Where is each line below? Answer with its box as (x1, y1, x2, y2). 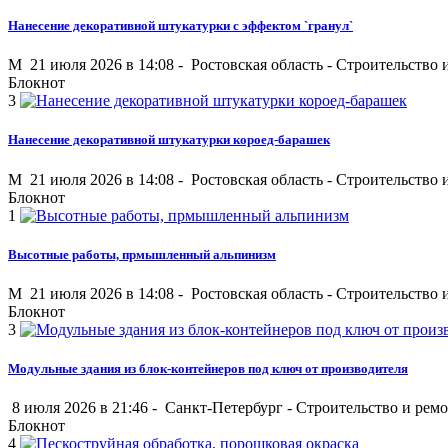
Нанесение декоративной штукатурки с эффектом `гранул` (8, 18, 353, 34)
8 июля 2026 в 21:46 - (8, 399, 161, 417)
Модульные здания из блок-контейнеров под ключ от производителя (8, 361, 408, 377)
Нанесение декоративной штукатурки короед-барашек (8, 132, 330, 148)
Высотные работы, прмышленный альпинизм (8, 246, 276, 262)
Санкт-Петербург (161, 399, 287, 417)
